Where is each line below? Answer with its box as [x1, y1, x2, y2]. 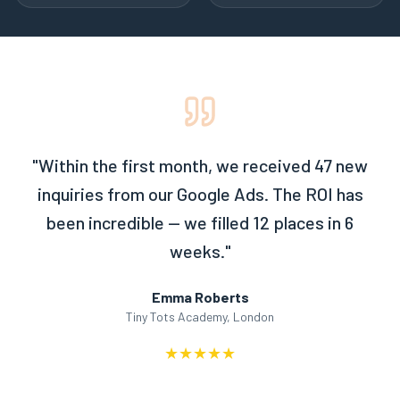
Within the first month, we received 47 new [38, 154, 368, 176]
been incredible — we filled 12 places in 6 [46, 212, 354, 233]
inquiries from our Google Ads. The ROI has [37, 183, 363, 204]
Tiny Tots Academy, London [126, 309, 274, 324]
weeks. [169, 240, 225, 262]
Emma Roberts [151, 288, 249, 305]
